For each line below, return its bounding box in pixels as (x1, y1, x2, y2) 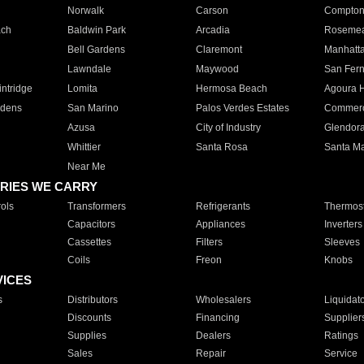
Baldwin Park (67, 24, 126, 36)
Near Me (67, 161, 106, 172)
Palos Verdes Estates (195, 102, 289, 114)
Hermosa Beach (195, 83, 267, 94)
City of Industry (195, 122, 261, 133)
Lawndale (67, 63, 111, 75)
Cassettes (67, 236, 111, 248)
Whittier (67, 141, 101, 153)
